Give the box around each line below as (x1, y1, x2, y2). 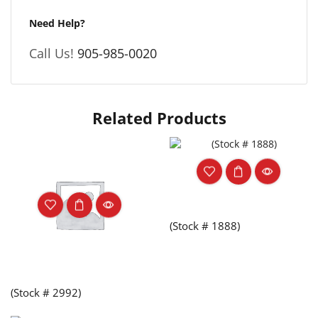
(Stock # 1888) (170, 219, 240, 234)
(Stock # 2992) (11, 285, 81, 300)
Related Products (92, 107, 226, 130)
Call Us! (29, 45, 77, 62)
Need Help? (29, 16, 85, 31)
